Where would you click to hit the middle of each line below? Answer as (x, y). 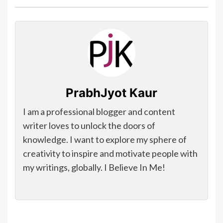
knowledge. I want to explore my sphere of (105, 140)
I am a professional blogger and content (99, 112)
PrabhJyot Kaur (111, 93)
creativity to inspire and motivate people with (110, 154)
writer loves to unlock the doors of (89, 126)
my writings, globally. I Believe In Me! (94, 167)
